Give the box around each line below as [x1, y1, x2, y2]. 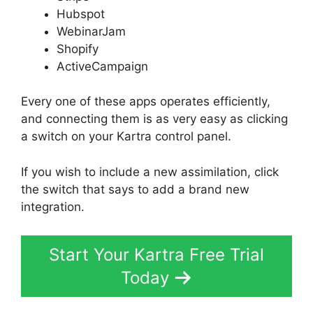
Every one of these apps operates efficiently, [21, 94, 270, 108]
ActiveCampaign [57, 59, 148, 73]
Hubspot [57, 6, 105, 21]
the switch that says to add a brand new [21, 182, 249, 196]
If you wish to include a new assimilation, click [21, 164, 279, 179]
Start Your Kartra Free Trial [49, 245, 264, 265]
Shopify [57, 41, 99, 56]
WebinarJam [57, 24, 126, 38]
